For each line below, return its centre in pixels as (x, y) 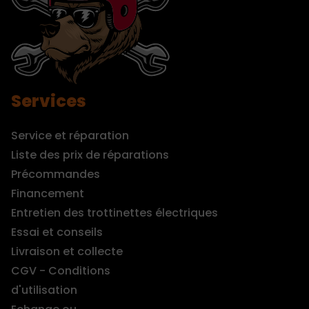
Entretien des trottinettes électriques (114, 212)
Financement (48, 193)
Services (49, 101)
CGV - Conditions (61, 270)
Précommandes (56, 174)
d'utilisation (44, 290)
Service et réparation (70, 135)
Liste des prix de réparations (90, 154)
